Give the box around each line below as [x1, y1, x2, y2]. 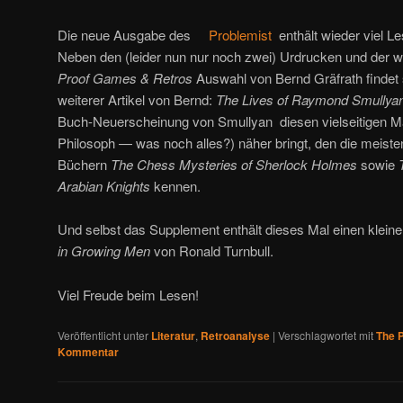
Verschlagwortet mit [278, 327, 373, 343]
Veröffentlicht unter [58, 327, 148, 343]
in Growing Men [58, 241, 150, 261]
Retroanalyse [201, 327, 270, 344]
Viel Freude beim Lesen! [58, 284, 199, 304]
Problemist [209, 24, 272, 44]
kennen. [150, 175, 201, 195]
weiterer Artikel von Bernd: [58, 89, 216, 109]
